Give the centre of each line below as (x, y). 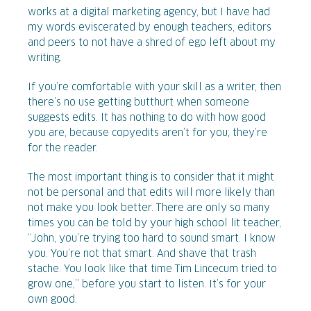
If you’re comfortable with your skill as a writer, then (154, 87)
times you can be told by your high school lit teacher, (154, 223)
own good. (52, 300)
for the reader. (63, 148)
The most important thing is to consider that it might (151, 177)
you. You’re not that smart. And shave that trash (142, 254)
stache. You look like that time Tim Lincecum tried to (152, 269)
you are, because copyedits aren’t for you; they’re (148, 133)
